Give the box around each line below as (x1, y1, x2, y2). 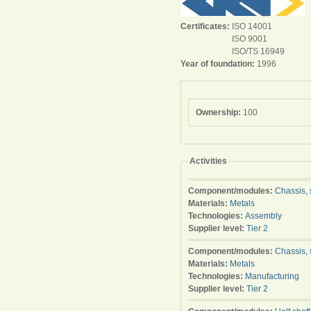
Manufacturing (245, 271, 299, 281)
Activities (190, 156, 227, 166)
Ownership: (196, 108, 243, 117)
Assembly (245, 211, 282, 221)
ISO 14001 (232, 22, 272, 31)
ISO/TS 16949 (232, 47, 285, 56)
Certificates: (180, 22, 232, 31)
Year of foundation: (180, 59, 257, 69)
